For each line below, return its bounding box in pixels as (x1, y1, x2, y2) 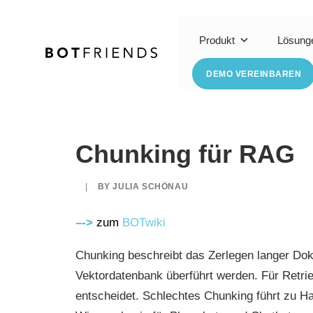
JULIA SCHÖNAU (112, 182, 189, 191)
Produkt (199, 34, 235, 46)
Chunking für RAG (75, 140, 295, 168)
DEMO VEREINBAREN (206, 68, 301, 79)
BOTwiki (122, 216, 166, 229)
